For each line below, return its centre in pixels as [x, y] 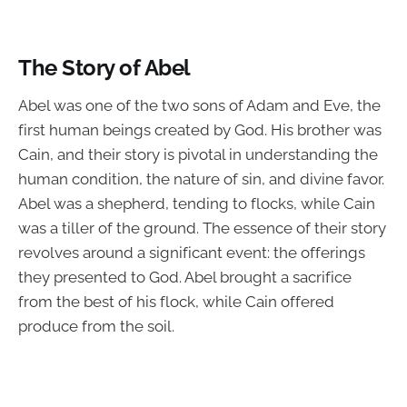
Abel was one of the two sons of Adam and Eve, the [199, 105]
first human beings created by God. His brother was [200, 129]
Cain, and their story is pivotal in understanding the [198, 154]
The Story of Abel [104, 69]
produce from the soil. [96, 326]
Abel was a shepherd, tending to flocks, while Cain [197, 203]
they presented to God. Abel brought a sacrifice [185, 277]
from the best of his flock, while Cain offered [176, 301]
